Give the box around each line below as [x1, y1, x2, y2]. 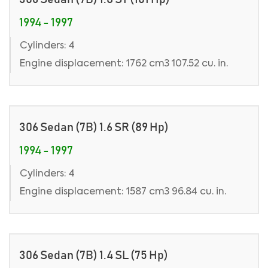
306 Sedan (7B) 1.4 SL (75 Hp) [19, 249, 168, 261]
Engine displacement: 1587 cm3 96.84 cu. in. [20, 187, 226, 197]
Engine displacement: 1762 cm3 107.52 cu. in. [20, 59, 228, 69]
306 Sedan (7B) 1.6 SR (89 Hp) [19, 121, 169, 133]
